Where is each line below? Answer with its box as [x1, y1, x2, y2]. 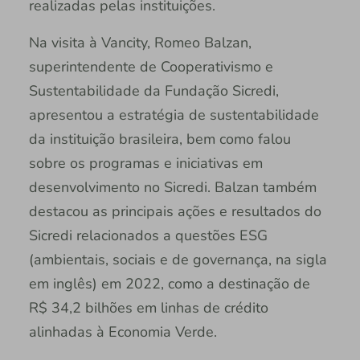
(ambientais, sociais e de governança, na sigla [28, 249, 327, 269]
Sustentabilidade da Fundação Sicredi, [28, 80, 279, 100]
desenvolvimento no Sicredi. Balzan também [28, 177, 317, 197]
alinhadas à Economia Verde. [28, 321, 217, 342]
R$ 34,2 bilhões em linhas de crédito [28, 297, 268, 317]
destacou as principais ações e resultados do [28, 201, 321, 221]
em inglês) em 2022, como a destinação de [28, 273, 310, 293]
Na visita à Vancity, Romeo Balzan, [28, 32, 252, 52]
